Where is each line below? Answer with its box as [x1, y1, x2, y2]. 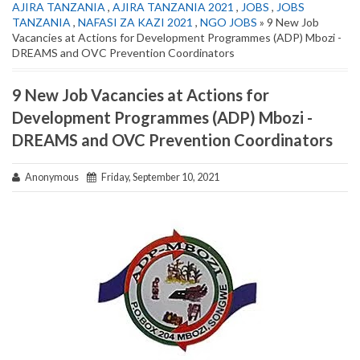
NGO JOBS [200, 14, 257, 29]
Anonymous [20, 170, 87, 183]
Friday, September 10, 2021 [96, 170, 219, 183]
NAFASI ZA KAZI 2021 [78, 14, 193, 29]
